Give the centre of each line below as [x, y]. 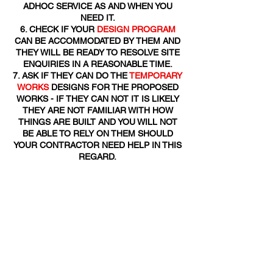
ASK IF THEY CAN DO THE [76, 76]
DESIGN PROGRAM [136, 29]
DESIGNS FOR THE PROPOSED [113, 87]
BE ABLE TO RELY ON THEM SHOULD [97, 133]
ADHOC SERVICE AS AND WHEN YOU [97, 6]
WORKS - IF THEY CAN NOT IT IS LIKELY [97, 99]
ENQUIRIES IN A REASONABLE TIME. [97, 64]
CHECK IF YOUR [63, 29]
